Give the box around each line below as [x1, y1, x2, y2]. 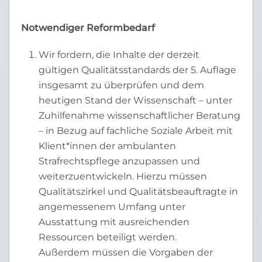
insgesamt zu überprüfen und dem [39, 80, 204, 91]
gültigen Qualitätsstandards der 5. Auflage [39, 64, 236, 75]
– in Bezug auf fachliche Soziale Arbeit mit [39, 125, 233, 136]
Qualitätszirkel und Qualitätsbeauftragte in [39, 186, 238, 197]
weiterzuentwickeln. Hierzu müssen [39, 171, 207, 182]
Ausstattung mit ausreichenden [39, 216, 189, 227]
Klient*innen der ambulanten [39, 140, 176, 151]
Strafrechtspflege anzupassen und [39, 156, 200, 167]
